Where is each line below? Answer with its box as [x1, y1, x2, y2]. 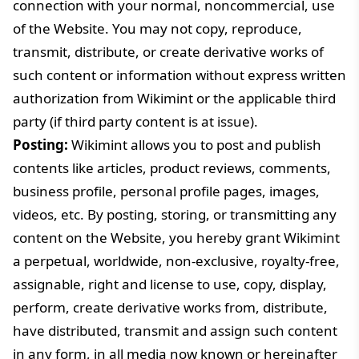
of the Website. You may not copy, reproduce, [13, 19, 302, 38]
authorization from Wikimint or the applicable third [13, 89, 336, 107]
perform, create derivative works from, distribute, [13, 298, 328, 317]
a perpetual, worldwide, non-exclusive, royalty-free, [13, 252, 340, 270]
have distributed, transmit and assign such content [13, 321, 337, 340]
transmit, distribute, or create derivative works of [13, 42, 324, 61]
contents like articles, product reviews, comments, [13, 159, 331, 177]
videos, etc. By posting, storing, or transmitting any [13, 205, 337, 224]
